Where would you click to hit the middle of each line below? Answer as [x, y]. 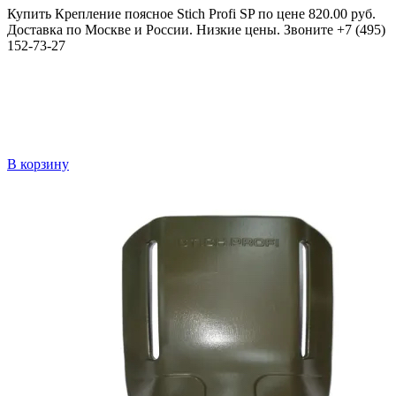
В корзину [38, 164]
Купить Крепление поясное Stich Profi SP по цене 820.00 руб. [191, 14]
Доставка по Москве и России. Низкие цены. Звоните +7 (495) [196, 30]
